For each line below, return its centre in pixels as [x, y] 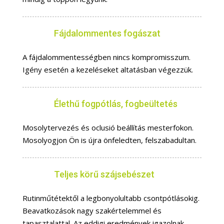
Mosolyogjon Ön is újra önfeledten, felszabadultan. [109, 140]
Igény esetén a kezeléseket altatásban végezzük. [107, 70]
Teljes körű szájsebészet [104, 174]
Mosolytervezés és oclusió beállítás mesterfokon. [108, 128]
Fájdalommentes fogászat [107, 33]
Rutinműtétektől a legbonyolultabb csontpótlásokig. [111, 198]
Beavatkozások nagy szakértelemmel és [92, 211]
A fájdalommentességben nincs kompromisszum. [106, 57]
